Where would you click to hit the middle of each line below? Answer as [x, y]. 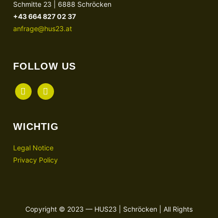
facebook [29, 89]
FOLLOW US [44, 66]
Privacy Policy [35, 160]
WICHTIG [36, 127]
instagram [53, 89]
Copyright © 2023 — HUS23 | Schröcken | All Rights [109, 209]
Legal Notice [33, 148]
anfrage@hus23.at [42, 29]
